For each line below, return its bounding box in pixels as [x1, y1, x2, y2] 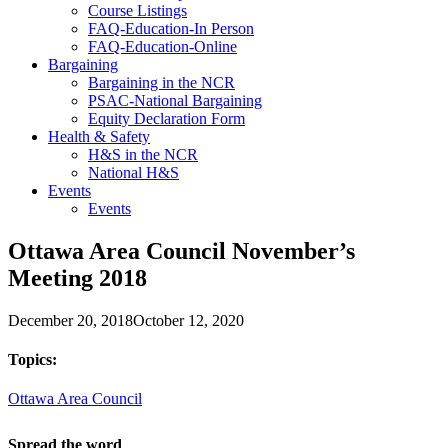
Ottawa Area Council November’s [8, 237, 355, 264]
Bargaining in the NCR [88, 73, 235, 91]
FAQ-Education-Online [88, 37, 237, 55]
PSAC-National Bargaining [88, 91, 262, 109]
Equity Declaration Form [88, 109, 245, 127]
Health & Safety [48, 127, 150, 145]
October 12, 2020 [133, 311, 244, 329]
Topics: [8, 350, 57, 368]
